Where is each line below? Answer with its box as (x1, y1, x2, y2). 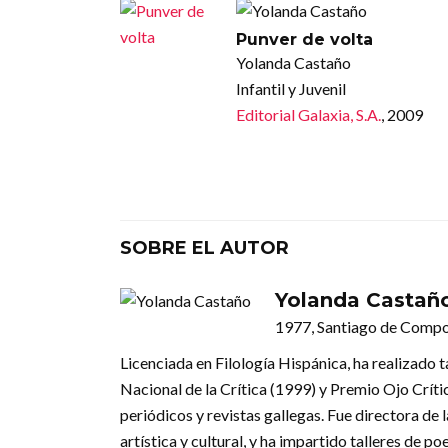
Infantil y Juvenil (235, 79, 346, 99)
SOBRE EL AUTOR (120, 237, 289, 260)
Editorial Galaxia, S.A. (235, 105, 381, 125)
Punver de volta (235, 30, 373, 50)
